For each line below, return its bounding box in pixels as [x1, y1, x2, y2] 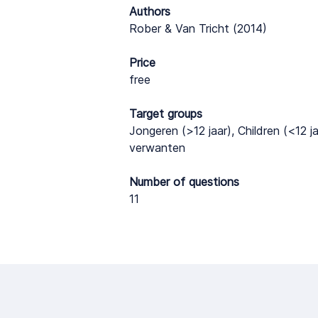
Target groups [129, 106, 202, 121]
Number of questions [129, 175, 239, 189]
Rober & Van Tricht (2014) [129, 21, 267, 35]
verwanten [129, 141, 185, 155]
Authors [129, 4, 170, 18]
